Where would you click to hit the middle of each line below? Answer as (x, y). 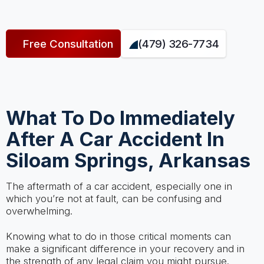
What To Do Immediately (120, 118)
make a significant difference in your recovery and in (125, 248)
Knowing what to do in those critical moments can (118, 236)
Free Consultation (68, 44)
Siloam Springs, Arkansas (128, 160)
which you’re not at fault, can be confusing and (113, 199)
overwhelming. (39, 211)
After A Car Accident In (115, 139)
